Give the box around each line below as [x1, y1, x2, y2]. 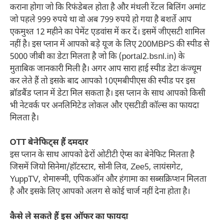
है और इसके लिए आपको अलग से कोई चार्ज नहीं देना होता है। [10, 187, 190, 198]
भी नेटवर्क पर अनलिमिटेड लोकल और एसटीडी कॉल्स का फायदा [10, 100, 199, 111]
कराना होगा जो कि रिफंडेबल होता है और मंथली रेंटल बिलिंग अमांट [10, 2, 206, 13]
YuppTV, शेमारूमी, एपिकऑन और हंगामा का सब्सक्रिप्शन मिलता [10, 174, 206, 186]
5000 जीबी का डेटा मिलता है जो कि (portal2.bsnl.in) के [10, 51, 185, 62]
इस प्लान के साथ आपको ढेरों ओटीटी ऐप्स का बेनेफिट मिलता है [10, 150, 194, 161]
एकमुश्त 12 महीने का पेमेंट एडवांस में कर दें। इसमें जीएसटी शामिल [10, 27, 205, 38]
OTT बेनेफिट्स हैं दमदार [10, 137, 88, 149]
